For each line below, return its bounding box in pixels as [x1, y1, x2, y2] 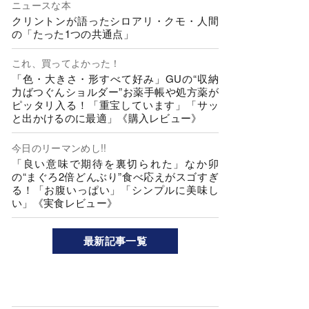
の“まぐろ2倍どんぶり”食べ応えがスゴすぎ [12, 168, 219, 183]
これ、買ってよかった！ [12, 56, 121, 70]
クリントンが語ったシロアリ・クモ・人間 [12, 12, 219, 28]
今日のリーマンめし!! [12, 140, 107, 154]
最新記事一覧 [83, 232, 147, 248]
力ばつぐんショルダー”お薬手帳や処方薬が [12, 84, 219, 99]
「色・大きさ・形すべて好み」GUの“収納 [12, 71, 219, 86]
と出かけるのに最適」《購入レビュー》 [12, 110, 202, 126]
